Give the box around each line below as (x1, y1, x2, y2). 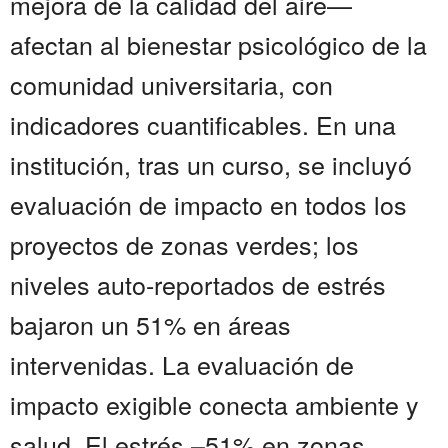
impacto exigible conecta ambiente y (10, 386, 419, 423)
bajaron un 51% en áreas (10, 306, 291, 343)
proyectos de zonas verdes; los (10, 226, 359, 263)
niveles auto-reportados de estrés (10, 266, 386, 303)
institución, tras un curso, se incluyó (10, 146, 412, 183)
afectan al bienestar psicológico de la (10, 26, 427, 63)
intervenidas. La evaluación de (10, 346, 354, 383)
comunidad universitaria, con (10, 66, 333, 103)
